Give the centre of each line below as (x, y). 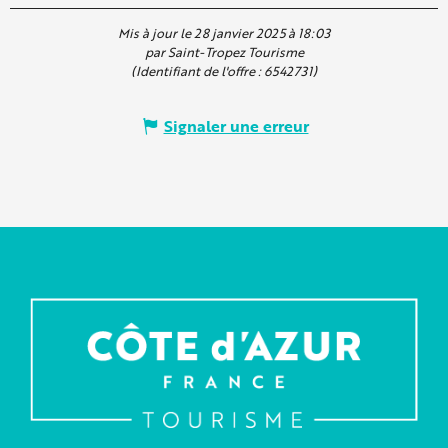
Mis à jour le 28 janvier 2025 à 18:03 (224, 33)
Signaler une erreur (236, 126)
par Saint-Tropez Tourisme (224, 52)
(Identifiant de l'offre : (197, 71)
